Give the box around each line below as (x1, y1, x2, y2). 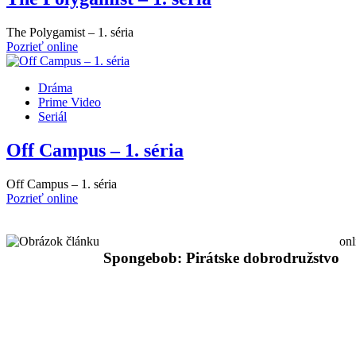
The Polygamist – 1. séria (6, 25, 133, 40)
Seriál (38, 110, 67, 124)
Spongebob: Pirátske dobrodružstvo (103, 249, 339, 266)
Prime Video (38, 95, 101, 110)
